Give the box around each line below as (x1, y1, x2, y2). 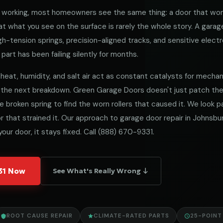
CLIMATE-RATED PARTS (94, 212, 169, 220)
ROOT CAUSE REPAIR (6, 212, 73, 220)
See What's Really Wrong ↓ (53, 166, 149, 175)
